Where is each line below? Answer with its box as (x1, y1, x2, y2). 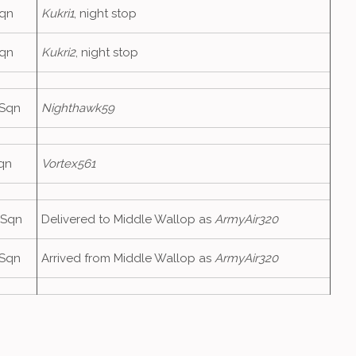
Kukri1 (41, 6, 74, 21)
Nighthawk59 (41, 101, 114, 115)
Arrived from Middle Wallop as (41, 251, 215, 265)
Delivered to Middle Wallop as (41, 212, 215, 226)
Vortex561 (41, 157, 95, 171)
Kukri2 (41, 45, 75, 60)
